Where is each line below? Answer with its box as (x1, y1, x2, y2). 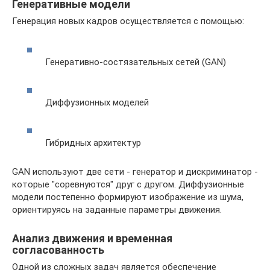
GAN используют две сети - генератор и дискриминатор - (12, 166, 258, 177)
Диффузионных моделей (45, 96, 149, 108)
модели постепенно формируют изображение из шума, (12, 191, 243, 202)
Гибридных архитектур (45, 137, 141, 148)
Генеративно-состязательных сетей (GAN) (45, 56, 226, 67)
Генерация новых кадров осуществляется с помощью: (12, 16, 244, 27)
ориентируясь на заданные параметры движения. (12, 204, 222, 215)
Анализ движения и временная (12, 231, 172, 245)
